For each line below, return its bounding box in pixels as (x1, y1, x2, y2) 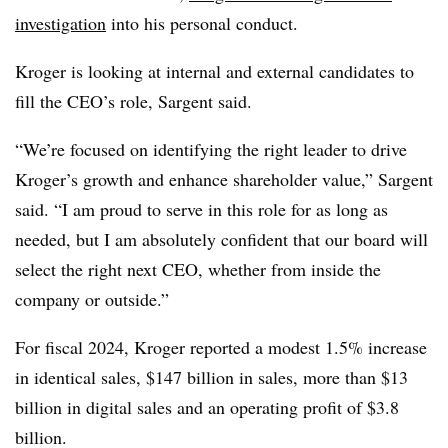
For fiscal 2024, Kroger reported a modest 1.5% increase (15, 334, 427, 359)
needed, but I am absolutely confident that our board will (15, 226, 428, 251)
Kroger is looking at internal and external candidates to (15, 58, 414, 83)
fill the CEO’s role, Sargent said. (15, 88, 252, 113)
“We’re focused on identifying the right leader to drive (15, 136, 407, 161)
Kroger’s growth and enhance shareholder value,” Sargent (15, 166, 433, 191)
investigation (15, 10, 106, 35)
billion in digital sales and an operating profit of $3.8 (15, 394, 399, 419)
